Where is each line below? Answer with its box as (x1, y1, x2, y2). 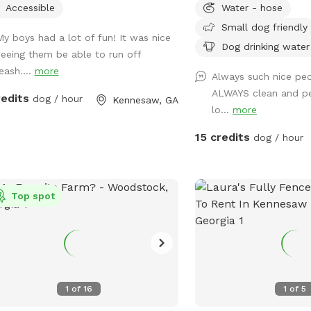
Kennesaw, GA (112, 94, 179, 106)
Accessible (5, 1, 55, 13)
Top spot (10, 190, 55, 201)
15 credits (195, 130, 251, 144)
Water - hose (221, 1, 283, 13)
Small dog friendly (221, 21, 308, 33)
